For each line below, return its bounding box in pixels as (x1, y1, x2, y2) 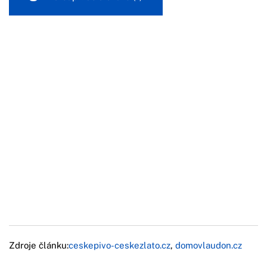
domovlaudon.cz (175, 240, 242, 250)
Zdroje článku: (9, 240, 69, 250)
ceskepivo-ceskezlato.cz (69, 240, 170, 250)
